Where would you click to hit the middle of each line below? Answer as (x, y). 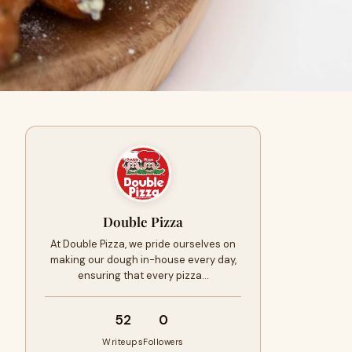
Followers (163, 342)
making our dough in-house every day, (143, 260)
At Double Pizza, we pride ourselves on (143, 244)
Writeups (123, 342)
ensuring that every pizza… (143, 275)
